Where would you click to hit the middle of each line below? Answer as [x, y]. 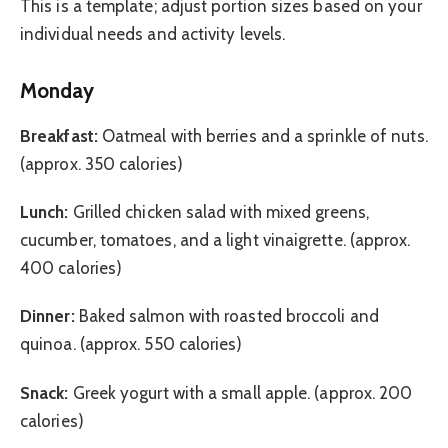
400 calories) [71, 267]
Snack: [44, 392]
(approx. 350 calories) [101, 163]
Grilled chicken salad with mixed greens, [219, 211]
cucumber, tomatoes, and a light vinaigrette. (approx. [215, 239]
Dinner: [47, 316]
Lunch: [44, 211]
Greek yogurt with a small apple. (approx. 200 [240, 392]
